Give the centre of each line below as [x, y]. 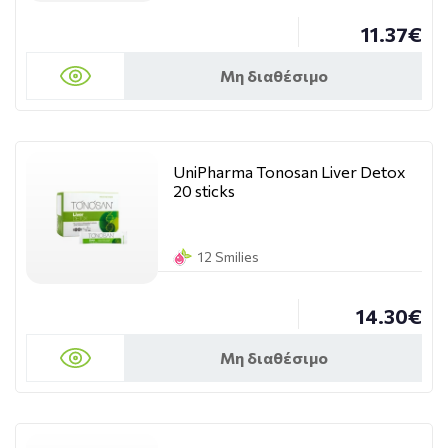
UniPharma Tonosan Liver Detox [289, 171]
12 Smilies [228, 256]
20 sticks [204, 190]
